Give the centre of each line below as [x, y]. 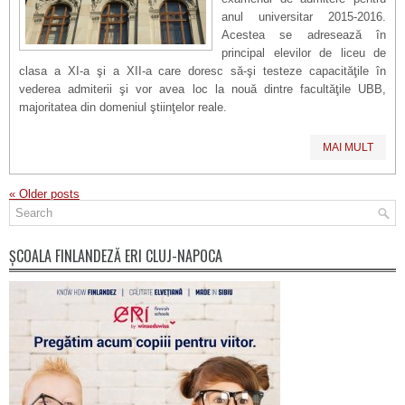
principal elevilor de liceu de [304, 53]
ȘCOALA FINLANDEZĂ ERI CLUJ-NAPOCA [116, 256]
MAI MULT [348, 147]
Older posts [47, 194]
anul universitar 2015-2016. [304, 17]
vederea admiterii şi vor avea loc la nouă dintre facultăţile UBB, [202, 89]
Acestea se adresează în [304, 35]
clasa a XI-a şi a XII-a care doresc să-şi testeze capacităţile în [202, 71]
